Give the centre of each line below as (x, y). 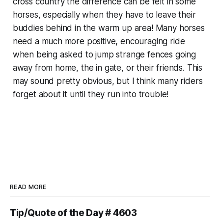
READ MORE (28, 187)
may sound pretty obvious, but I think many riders (108, 81)
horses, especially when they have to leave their (104, 14)
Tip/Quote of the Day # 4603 (73, 213)
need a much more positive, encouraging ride (99, 41)
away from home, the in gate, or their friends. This (108, 68)
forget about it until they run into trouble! (91, 94)
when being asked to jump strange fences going (104, 54)
